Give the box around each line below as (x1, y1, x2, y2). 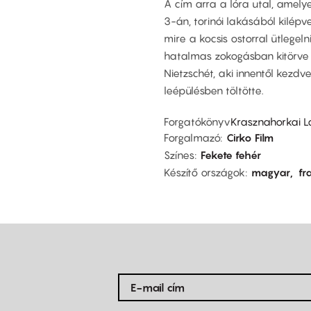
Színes (164, 149, 194, 162)
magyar (251, 166, 290, 179)
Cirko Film (226, 131, 274, 144)
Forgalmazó (164, 131, 220, 144)
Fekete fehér (201, 149, 261, 162)
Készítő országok (164, 166, 245, 179)
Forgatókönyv (164, 115, 230, 128)
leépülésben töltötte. (164, 83, 264, 96)
